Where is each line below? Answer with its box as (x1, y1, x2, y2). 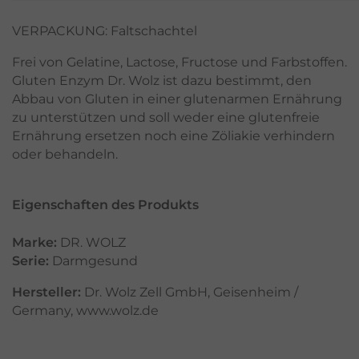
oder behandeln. (12, 146, 118, 162)
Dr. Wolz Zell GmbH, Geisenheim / (81, 284, 298, 300)
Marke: (12, 234, 57, 250)
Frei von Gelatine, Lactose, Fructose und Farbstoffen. (12, 54, 347, 70)
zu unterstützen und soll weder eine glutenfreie (12, 109, 320, 125)
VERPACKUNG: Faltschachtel (12, 22, 197, 38)
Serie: (12, 252, 49, 268)
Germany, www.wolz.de (12, 302, 159, 318)
